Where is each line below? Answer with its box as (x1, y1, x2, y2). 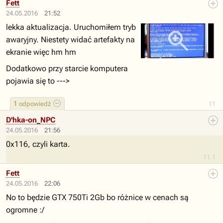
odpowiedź (17, 100, 51, 108)
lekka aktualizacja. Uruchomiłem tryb (6, 22, 136, 32)
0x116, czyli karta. (6, 139, 70, 149)
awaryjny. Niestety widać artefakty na (6, 35, 135, 44)
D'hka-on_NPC (6, 115, 55, 124)
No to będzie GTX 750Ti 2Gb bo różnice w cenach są (6, 193, 189, 202)
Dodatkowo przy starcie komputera (6, 64, 128, 73)
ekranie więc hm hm (6, 47, 76, 57)
